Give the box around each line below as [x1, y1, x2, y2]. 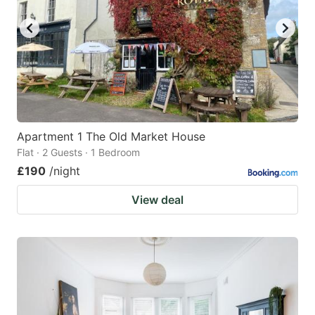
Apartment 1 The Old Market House [17, 129, 205, 143]
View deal [131, 192, 184, 207]
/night [49, 163, 80, 178]
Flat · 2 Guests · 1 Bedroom [17, 146, 140, 158]
